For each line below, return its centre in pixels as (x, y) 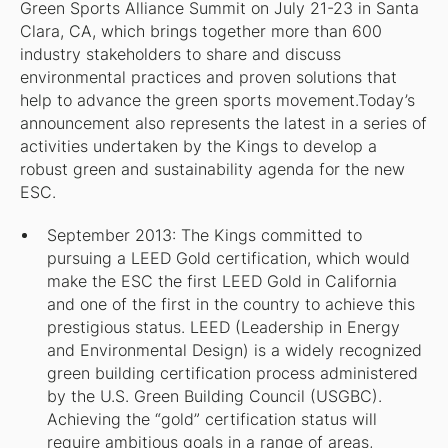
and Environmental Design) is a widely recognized (235, 350)
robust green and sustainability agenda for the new (212, 170)
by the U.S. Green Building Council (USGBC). (215, 396)
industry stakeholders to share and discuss (180, 55)
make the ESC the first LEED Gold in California (222, 281)
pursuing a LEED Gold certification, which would (229, 258)
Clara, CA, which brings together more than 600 (200, 32)
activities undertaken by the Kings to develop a (198, 147)
